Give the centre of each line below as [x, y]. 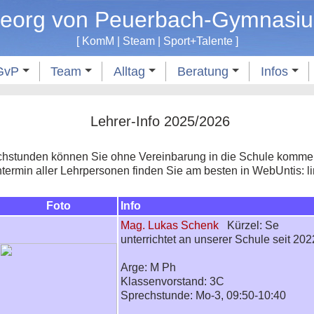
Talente [214, 41]
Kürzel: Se [251, 226]
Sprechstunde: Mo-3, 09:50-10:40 [204, 296]
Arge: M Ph [149, 268]
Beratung [204, 71]
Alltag [131, 71]
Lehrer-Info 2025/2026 [161, 121]
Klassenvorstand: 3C [173, 282]
